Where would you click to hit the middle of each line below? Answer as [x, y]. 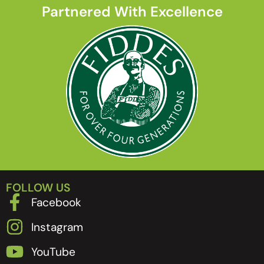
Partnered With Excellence [132, 12]
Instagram [57, 227]
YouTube [53, 252]
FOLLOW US [38, 188]
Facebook [56, 202]
